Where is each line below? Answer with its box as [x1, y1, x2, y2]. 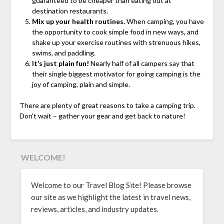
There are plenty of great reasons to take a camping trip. [19, 100, 195, 109]
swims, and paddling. [31, 48, 95, 57]
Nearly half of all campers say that [88, 58, 194, 67]
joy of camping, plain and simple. [31, 79, 130, 88]
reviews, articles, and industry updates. [31, 204, 159, 213]
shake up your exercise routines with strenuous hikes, [31, 37, 200, 46]
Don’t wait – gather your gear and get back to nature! [19, 111, 185, 120]
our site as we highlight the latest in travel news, [31, 192, 191, 201]
